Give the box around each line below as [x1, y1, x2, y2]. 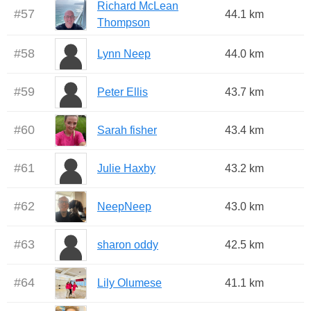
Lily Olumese [97, 277, 162, 289]
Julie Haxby [97, 162, 155, 175]
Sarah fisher [97, 124, 157, 137]
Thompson [97, 17, 150, 29]
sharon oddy [97, 239, 158, 251]
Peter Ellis [97, 86, 148, 99]
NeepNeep [97, 201, 151, 213]
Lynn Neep [97, 48, 151, 60]
